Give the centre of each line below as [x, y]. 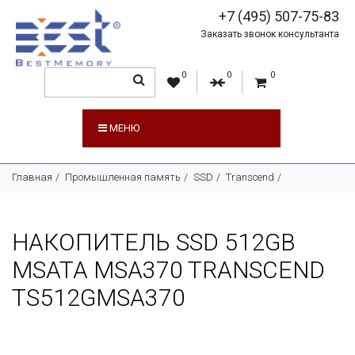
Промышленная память [123, 177]
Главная [32, 177]
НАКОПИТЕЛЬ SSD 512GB [154, 242]
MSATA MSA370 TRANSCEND [168, 270]
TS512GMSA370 [99, 298]
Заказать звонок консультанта [270, 34]
